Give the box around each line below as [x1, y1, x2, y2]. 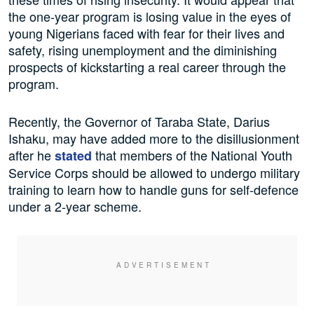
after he [8, 145, 51, 164]
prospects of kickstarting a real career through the [8, 57, 286, 76]
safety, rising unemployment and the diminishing [8, 40, 277, 59]
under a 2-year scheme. [8, 196, 142, 215]
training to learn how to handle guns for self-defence [8, 179, 299, 198]
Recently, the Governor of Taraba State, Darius [8, 111, 270, 130]
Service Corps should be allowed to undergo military [8, 163, 300, 182]
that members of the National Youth [92, 145, 292, 164]
